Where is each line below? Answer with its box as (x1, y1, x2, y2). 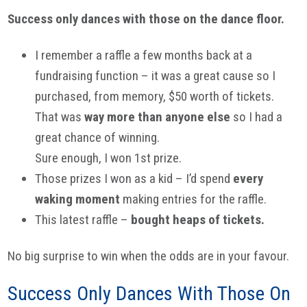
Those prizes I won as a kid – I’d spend (35, 171, 234, 187)
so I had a (230, 109, 283, 125)
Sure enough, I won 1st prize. (35, 150, 182, 167)
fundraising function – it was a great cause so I (35, 68, 276, 84)
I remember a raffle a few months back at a (35, 47, 253, 64)
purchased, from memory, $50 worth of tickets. (35, 88, 278, 105)
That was (35, 109, 85, 125)
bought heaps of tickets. (131, 212, 265, 228)
